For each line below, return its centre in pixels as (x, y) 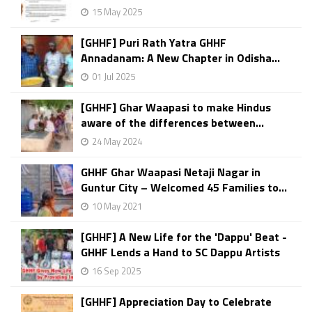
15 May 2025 (117, 12)
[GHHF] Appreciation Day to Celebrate (176, 302)
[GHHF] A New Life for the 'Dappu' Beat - (184, 237)
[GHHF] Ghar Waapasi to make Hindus (176, 107)
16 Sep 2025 (116, 271)
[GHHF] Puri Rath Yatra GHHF (154, 42)
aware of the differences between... (172, 123)
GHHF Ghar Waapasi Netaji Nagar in (171, 172)
